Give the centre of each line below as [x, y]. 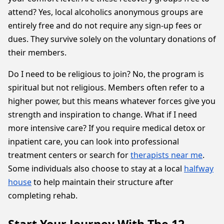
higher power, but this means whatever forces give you [112, 101]
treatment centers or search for [69, 155]
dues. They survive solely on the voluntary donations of [112, 39]
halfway [199, 168]
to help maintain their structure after [102, 182]
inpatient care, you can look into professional [93, 141]
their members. [37, 52]
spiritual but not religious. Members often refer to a [106, 87]
